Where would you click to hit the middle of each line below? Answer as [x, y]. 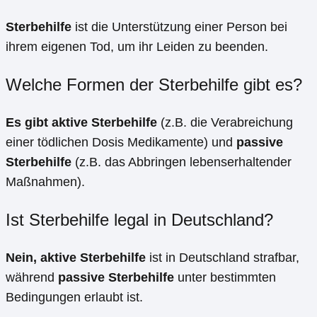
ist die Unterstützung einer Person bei [179, 27]
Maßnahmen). [45, 181]
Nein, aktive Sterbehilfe [76, 257]
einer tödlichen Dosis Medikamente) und [121, 142]
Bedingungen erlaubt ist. [74, 297]
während [32, 277]
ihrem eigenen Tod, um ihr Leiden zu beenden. [137, 46]
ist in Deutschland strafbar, [223, 257]
